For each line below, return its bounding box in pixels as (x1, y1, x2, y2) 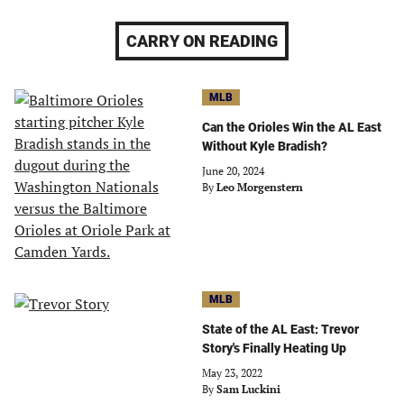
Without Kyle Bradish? (202, 139, 327, 153)
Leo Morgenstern (216, 180, 303, 194)
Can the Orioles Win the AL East (202, 120, 381, 134)
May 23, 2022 (202, 366, 262, 380)
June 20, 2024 (202, 164, 264, 178)
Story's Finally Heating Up (202, 341, 346, 355)
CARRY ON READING (126, 32, 278, 50)
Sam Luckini (216, 382, 280, 396)
